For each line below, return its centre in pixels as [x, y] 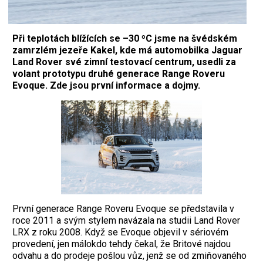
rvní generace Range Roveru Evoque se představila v [127, 208]
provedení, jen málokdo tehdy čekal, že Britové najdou [122, 244]
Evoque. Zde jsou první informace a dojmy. [106, 85]
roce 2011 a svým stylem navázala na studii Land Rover [126, 220]
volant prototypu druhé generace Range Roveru [119, 73]
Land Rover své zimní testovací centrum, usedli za [124, 62]
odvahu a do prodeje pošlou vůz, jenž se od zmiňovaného [129, 255]
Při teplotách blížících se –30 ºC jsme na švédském [125, 38]
